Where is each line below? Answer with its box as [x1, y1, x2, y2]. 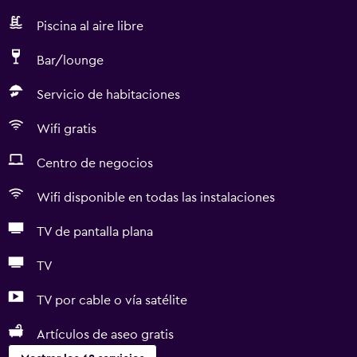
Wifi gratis [37, 123, 96, 135]
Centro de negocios [37, 157, 153, 170]
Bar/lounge [37, 54, 104, 67]
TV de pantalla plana [37, 226, 153, 238]
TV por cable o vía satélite [37, 294, 187, 307]
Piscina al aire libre [37, 20, 143, 33]
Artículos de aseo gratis [37, 328, 174, 341]
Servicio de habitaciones [37, 88, 180, 101]
